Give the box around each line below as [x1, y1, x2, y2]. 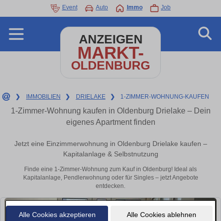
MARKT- [77, 43, 144, 62]
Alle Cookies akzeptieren [18, 210, 96, 219]
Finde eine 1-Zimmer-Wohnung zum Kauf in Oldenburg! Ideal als [24, 166, 197, 173]
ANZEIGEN [78, 33, 143, 46]
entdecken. [96, 183, 125, 190]
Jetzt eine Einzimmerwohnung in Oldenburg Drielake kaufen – [14, 140, 207, 148]
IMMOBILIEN [26, 93, 61, 100]
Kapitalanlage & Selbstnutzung [63, 150, 158, 158]
